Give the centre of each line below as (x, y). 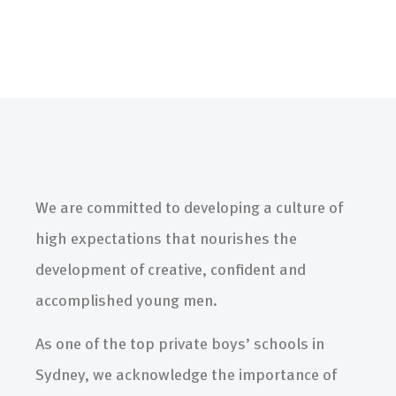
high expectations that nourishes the (166, 237)
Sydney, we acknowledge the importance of (186, 374)
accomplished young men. (126, 299)
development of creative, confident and (171, 268)
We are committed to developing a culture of (189, 206)
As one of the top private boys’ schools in (180, 343)
